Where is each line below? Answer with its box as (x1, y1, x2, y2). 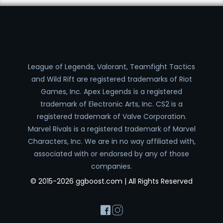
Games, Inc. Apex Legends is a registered (41, 87, 182, 97)
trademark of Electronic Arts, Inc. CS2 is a (40, 99, 183, 110)
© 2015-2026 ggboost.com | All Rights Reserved (30, 176, 193, 186)
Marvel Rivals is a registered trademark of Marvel (27, 124, 196, 134)
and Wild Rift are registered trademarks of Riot (31, 74, 192, 85)
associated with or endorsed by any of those (34, 149, 189, 159)
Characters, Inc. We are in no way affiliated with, (27, 136, 196, 147)
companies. (91, 161, 132, 172)
